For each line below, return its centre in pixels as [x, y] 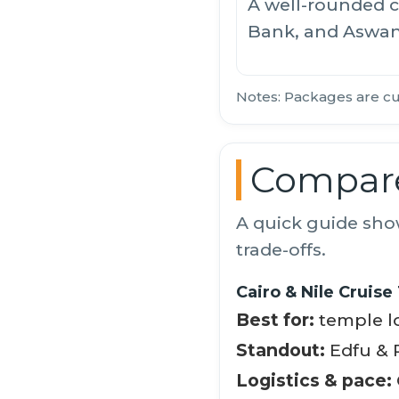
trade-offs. [281, 250]
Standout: [281, 350]
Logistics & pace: [314, 381]
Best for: [275, 320]
